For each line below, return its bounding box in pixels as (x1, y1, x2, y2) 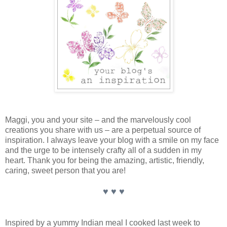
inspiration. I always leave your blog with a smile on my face (5, 136, 219, 145)
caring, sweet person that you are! (5, 166, 126, 175)
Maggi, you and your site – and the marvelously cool (5, 116, 191, 125)
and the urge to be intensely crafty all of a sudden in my (5, 146, 202, 155)
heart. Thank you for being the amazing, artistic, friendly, (5, 156, 204, 165)
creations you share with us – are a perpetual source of (5, 126, 201, 135)
